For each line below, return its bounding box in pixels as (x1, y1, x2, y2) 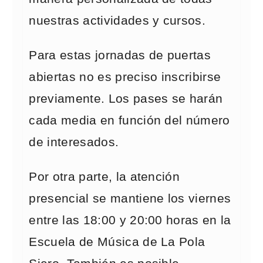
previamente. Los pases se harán (29, 92, 223, 106)
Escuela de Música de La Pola (29, 235, 205, 249)
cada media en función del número (29, 113, 230, 127)
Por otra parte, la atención (29, 170, 180, 184)
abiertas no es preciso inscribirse (29, 70, 221, 84)
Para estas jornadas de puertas (29, 48, 211, 62)
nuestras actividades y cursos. (29, 14, 206, 28)
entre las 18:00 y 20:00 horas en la (29, 213, 231, 227)
